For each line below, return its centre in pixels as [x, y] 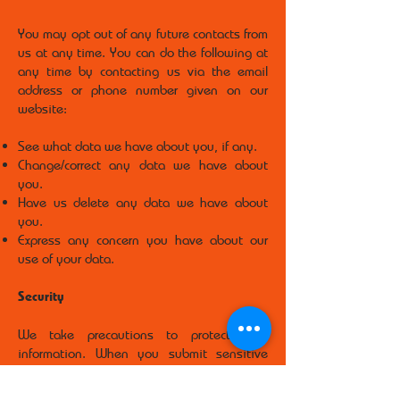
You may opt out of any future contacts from [143, 33]
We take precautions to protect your [143, 334]
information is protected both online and [143, 390]
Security [43, 296]
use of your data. [66, 258]
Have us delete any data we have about [143, 202]
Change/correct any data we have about [143, 164]
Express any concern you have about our [143, 239]
